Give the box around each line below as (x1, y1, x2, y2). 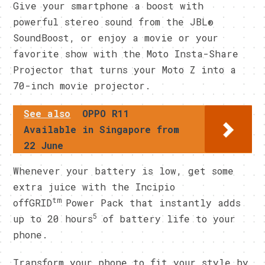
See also (24, 106, 71, 119)
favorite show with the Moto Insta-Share (13, 47, 239, 60)
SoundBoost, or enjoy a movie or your (13, 31, 219, 44)
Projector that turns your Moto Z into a (13, 63, 237, 76)
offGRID (13, 196, 53, 209)
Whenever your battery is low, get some (13, 164, 234, 177)
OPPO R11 (82, 106, 130, 119)
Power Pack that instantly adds (66, 196, 241, 209)
